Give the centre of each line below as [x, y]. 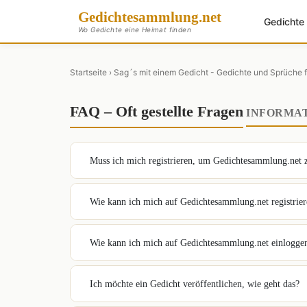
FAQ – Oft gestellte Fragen [157, 111]
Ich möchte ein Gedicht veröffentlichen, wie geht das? [195, 284]
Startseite [88, 72]
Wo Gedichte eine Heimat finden [135, 29]
